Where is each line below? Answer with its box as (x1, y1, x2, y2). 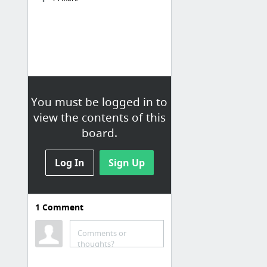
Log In (54, 156, 85, 169)
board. (81, 125, 117, 141)
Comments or (77, 227, 126, 238)
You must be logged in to (31, 94, 168, 110)
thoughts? (77, 238, 114, 249)
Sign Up (108, 156, 145, 169)
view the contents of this (33, 109, 166, 125)
